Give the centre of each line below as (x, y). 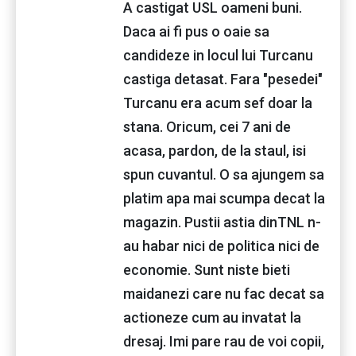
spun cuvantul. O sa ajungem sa (224, 174)
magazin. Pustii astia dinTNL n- (222, 222)
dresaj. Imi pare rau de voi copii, (224, 341)
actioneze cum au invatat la (212, 317)
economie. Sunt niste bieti (207, 269)
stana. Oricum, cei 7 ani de (207, 126)
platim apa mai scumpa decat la (224, 198)
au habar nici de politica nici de (221, 246)
